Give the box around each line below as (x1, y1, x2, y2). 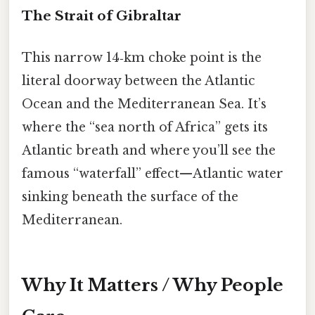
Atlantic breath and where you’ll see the (22, 143, 276, 159)
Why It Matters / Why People (22, 275, 283, 296)
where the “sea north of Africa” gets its (22, 120, 268, 136)
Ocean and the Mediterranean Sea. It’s (22, 96, 266, 112)
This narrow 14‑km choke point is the (22, 50, 262, 66)
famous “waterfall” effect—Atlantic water (22, 166, 283, 182)
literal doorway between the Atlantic (22, 73, 255, 89)
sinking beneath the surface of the (22, 189, 238, 205)
